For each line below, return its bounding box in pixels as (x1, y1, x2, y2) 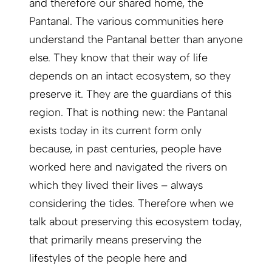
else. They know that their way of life (29, 51, 208, 65)
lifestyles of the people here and (29, 251, 187, 265)
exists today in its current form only (29, 124, 202, 138)
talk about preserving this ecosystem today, (29, 215, 242, 229)
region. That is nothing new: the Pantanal (29, 106, 228, 120)
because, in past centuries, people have (29, 142, 222, 156)
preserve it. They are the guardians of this (29, 87, 231, 101)
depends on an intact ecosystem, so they (29, 69, 231, 83)
